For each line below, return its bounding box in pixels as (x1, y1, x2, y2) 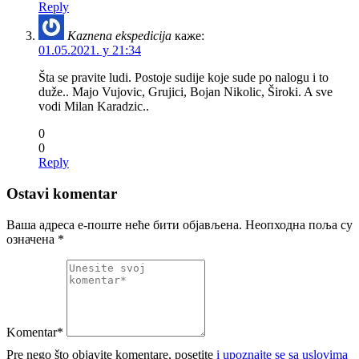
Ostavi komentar (6, 184, 117, 202)
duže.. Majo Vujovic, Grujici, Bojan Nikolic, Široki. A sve (38, 85, 333, 99)
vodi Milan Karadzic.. (38, 99, 149, 114)
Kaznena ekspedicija (67, 29, 171, 43)
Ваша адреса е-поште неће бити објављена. (6, 217, 242, 232)
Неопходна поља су (245, 217, 353, 232)
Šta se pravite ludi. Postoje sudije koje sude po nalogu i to (38, 71, 329, 85)
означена (6, 232, 58, 246)
